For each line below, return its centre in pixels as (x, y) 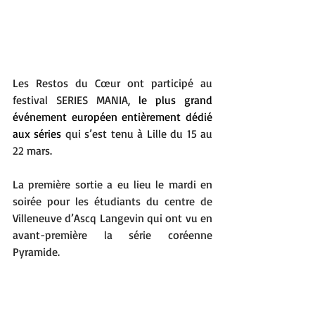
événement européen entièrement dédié (112, 117)
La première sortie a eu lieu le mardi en (112, 184)
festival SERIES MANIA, (76, 100)
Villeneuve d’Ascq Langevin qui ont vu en (112, 218)
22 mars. (32, 150)
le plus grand (175, 100)
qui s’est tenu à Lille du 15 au (139, 134)
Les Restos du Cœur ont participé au (112, 83)
